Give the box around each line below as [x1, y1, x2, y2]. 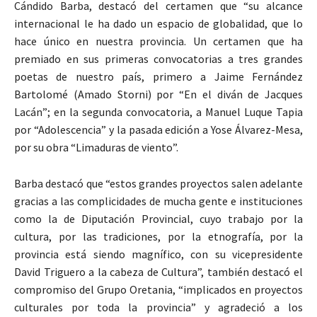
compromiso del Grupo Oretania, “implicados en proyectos [14, 282, 303, 296]
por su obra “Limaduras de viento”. [14, 139, 178, 154]
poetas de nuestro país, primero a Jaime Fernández [14, 69, 303, 83]
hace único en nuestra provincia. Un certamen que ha [14, 33, 303, 48]
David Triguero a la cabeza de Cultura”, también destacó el [14, 264, 303, 279]
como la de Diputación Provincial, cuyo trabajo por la [14, 211, 303, 226]
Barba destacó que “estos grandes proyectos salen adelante [14, 175, 303, 190]
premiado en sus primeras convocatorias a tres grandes [14, 51, 303, 66]
